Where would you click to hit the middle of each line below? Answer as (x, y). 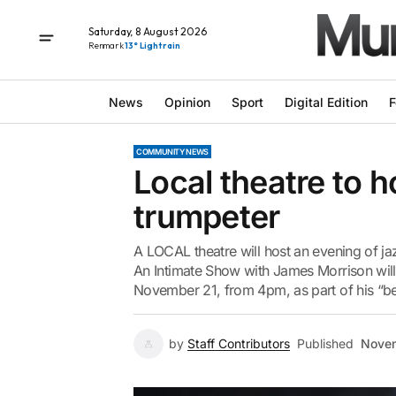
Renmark (107, 45)
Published (325, 343)
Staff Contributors (239, 343)
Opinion (187, 102)
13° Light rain (152, 45)
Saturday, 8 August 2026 (148, 31)
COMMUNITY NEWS (172, 152)
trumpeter (207, 217)
